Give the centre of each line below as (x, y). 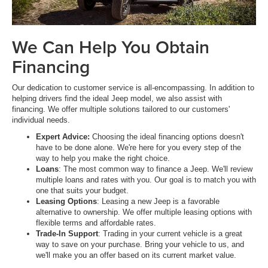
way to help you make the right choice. (103, 158)
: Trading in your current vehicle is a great (170, 233)
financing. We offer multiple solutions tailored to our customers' (121, 109)
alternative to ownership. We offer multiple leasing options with (144, 212)
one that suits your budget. (83, 190)
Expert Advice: (64, 136)
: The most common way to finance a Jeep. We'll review (156, 169)
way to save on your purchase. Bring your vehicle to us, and (140, 244)
